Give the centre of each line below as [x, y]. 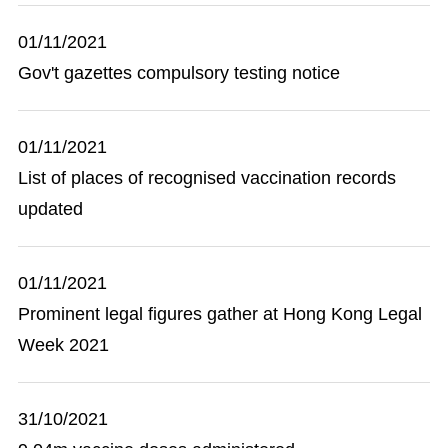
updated [50, 209]
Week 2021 [63, 345]
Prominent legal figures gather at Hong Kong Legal [220, 314]
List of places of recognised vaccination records [207, 178]
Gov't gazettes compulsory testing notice [179, 73]
